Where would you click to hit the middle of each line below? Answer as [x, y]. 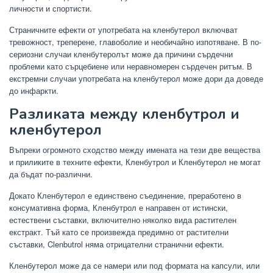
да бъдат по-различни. [51, 174]
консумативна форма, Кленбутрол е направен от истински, [119, 208]
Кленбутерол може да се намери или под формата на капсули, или [134, 266]
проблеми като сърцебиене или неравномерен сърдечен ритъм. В [131, 66]
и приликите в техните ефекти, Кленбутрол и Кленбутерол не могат [135, 162]
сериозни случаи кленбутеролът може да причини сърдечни [121, 54]
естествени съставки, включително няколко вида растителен [123, 220]
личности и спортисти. [51, 9]
